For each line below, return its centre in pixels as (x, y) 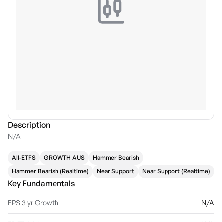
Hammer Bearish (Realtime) (50, 171)
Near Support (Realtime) (176, 171)
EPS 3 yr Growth (33, 202)
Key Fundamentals (41, 183)
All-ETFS (24, 157)
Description (29, 125)
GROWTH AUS (64, 157)
